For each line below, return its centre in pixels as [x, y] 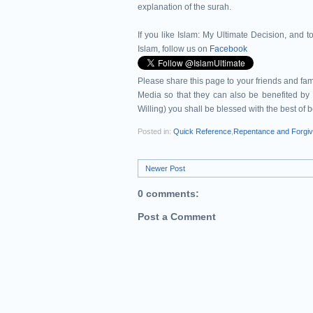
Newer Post [165, 168]
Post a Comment [177, 217]
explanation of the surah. [185, 7]
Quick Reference [202, 131]
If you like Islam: [169, 35]
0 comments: [168, 194]
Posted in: [155, 131]
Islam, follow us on [174, 49]
